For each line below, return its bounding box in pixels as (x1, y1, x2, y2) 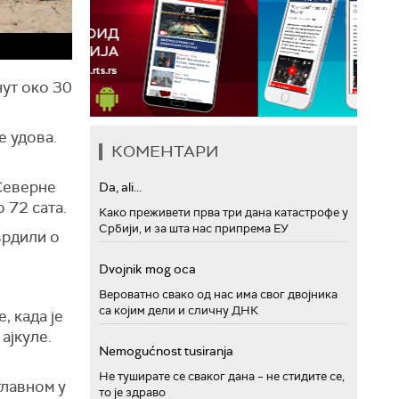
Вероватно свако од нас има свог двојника (99, 287, 338, 302)
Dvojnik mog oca (99, 261, 196, 277)
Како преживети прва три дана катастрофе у (99, 205, 348, 220)
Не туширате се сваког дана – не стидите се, (99, 369, 345, 384)
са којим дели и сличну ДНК (99, 303, 258, 318)
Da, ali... (99, 179, 142, 195)
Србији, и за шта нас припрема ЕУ (99, 221, 289, 236)
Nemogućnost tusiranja (99, 343, 233, 359)
